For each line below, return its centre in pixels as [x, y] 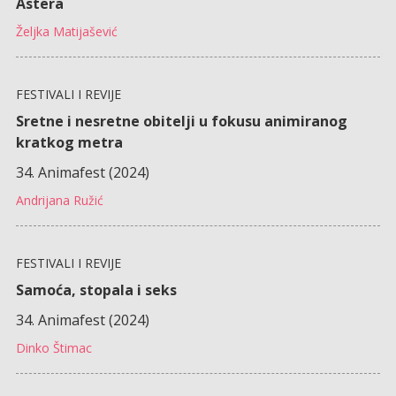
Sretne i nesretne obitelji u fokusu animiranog [181, 121]
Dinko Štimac [53, 347]
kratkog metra [69, 142]
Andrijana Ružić [59, 200]
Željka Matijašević [66, 31]
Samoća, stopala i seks [98, 289]
